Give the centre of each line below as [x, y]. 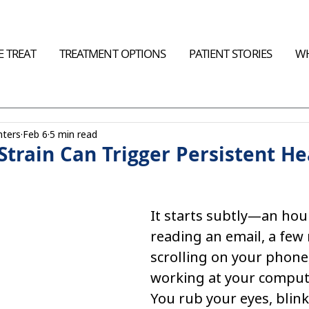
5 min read [73, 134]
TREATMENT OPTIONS [112, 56]
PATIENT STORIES [230, 56]
